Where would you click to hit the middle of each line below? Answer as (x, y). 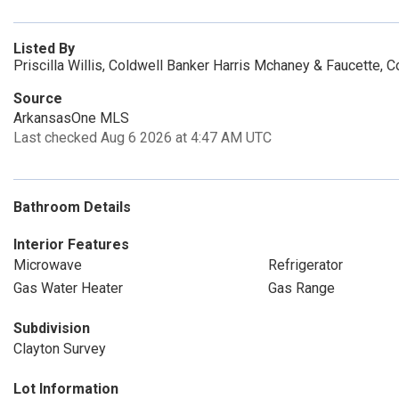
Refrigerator (305, 265)
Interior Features (71, 244)
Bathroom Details (72, 207)
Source (38, 98)
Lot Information (66, 389)
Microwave (48, 265)
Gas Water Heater (68, 288)
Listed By (44, 49)
